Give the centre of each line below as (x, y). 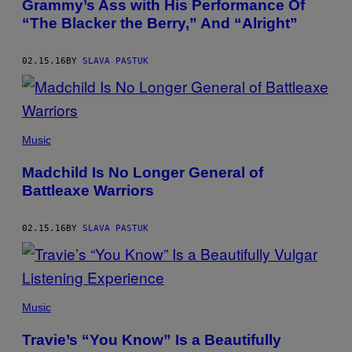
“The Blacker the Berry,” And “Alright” (160, 23)
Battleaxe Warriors (88, 190)
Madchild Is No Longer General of (143, 172)
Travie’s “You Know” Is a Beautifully (152, 339)
